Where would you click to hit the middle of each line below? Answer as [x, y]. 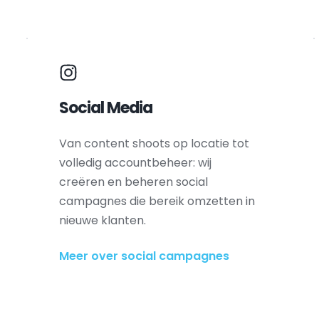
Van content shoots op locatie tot [154, 143]
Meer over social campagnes [144, 256]
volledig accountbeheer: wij [135, 163]
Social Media [105, 108]
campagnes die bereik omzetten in [157, 201]
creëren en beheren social [133, 182]
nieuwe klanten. [102, 220]
